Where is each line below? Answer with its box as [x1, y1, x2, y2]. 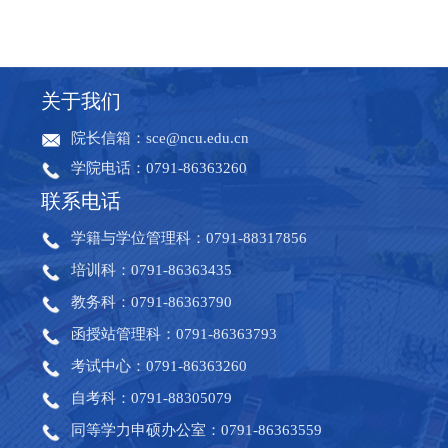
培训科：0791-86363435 [71, 262, 232, 279]
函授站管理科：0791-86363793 [71, 326, 289, 343]
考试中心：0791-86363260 [71, 358, 259, 375]
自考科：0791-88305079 [71, 390, 244, 407]
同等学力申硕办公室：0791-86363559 [71, 422, 322, 439]
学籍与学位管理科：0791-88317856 [71, 230, 311, 247]
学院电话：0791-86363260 [71, 160, 247, 177]
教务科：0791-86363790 [71, 294, 232, 311]
